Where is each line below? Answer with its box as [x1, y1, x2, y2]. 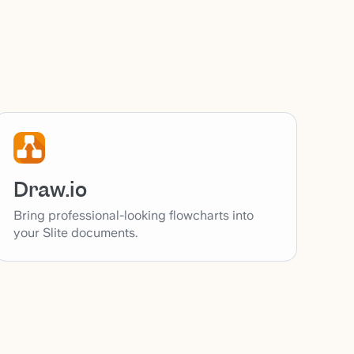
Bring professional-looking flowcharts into [13, 207, 254, 223]
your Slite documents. [13, 224, 137, 240]
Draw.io [13, 175, 87, 203]
